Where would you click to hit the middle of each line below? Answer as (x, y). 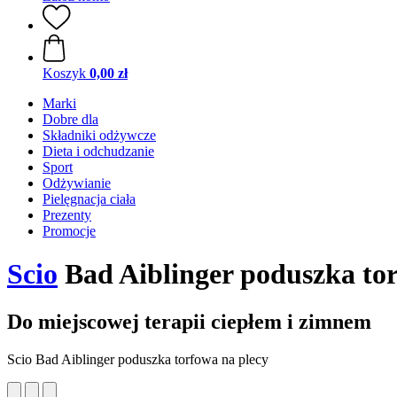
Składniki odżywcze (99, 135)
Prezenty (67, 215)
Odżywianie (77, 183)
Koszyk (64, 73)
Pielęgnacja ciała (89, 199)
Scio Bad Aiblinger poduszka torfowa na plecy (138, 359)
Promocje (69, 231)
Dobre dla (70, 119)
